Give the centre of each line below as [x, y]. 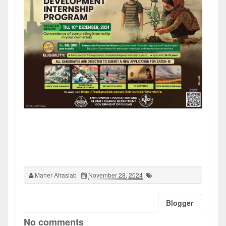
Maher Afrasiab [56, 175]
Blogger [180, 203]
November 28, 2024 [116, 175]
